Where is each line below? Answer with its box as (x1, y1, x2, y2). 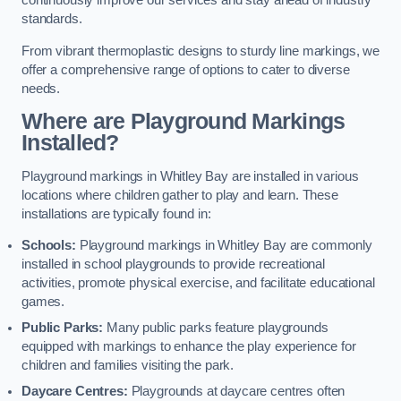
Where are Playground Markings (21, 109, 346, 134)
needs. (21, 81, 61, 96)
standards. (21, 12, 82, 27)
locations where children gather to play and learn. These (21, 187, 338, 202)
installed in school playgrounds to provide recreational (21, 257, 326, 272)
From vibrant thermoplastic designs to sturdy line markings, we (21, 43, 380, 58)
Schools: (21, 238, 76, 253)
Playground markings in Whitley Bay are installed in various (21, 168, 359, 183)
